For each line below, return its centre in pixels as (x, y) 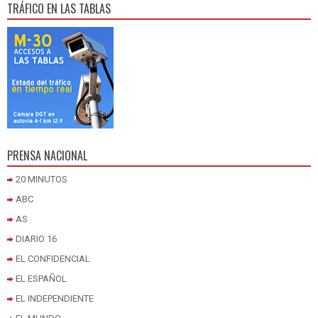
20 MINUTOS (42, 179)
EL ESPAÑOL (41, 278)
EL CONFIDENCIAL (53, 258)
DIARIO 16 (36, 238)
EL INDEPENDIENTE (55, 298)
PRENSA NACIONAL (47, 155)
